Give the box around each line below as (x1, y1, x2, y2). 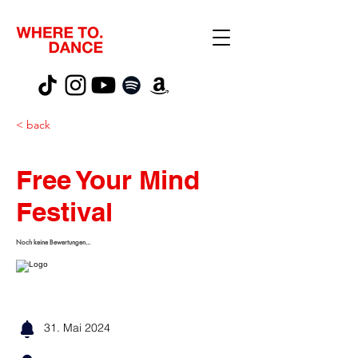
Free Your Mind (16, 164, 200, 196)
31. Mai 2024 (44, 320, 110, 335)
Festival (16, 196, 113, 228)
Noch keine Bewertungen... (16, 238, 90, 246)
